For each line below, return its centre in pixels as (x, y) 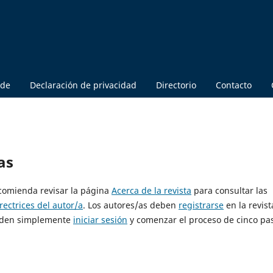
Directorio (176, 85)
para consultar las (229, 190)
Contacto (234, 85)
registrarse (201, 205)
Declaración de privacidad (83, 85)
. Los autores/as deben (131, 205)
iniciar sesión (100, 219)
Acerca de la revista (151, 190)
